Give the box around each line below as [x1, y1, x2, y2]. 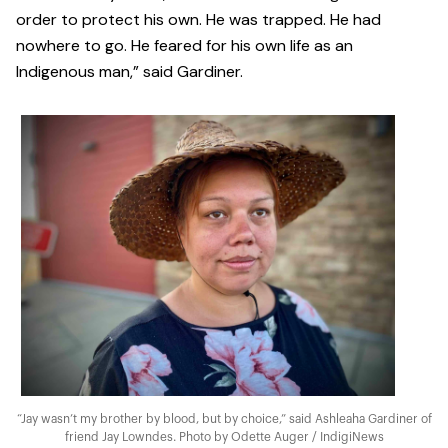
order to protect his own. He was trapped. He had [16, 9, 381, 31]
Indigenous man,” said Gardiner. [16, 61, 243, 83]
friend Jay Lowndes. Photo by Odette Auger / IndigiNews [64, 431, 384, 444]
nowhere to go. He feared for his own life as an [16, 35, 353, 57]
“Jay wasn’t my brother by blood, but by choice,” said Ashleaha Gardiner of [16, 413, 432, 426]
